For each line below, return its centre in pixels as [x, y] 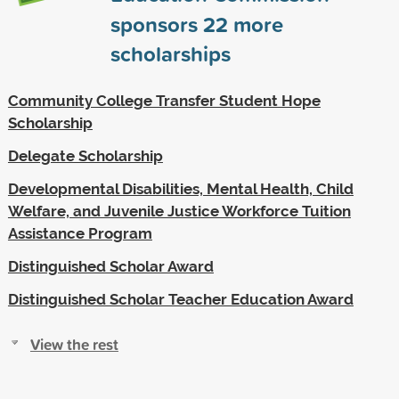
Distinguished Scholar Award [110, 266]
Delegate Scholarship [85, 155]
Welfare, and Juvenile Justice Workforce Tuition [179, 211]
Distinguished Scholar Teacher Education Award [180, 299]
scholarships [170, 53]
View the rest [74, 344]
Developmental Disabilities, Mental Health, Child [180, 188]
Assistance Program [80, 233]
